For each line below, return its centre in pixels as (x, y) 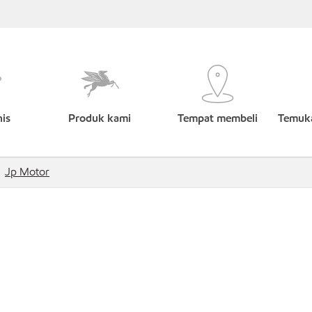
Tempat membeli (217, 118)
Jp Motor (27, 172)
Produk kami (100, 118)
